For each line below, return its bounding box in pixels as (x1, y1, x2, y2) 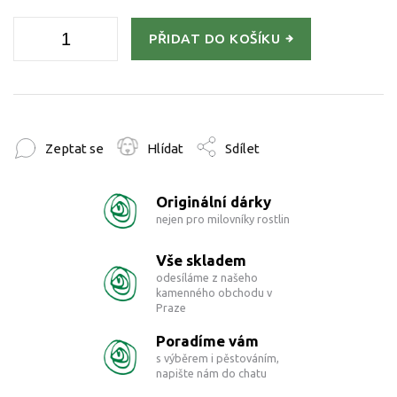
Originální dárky (156, 193, 271, 211)
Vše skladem (156, 251, 246, 269)
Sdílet (225, 141, 260, 157)
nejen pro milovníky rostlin (156, 213, 290, 226)
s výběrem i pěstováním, (156, 351, 279, 364)
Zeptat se (45, 141, 104, 157)
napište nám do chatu (156, 366, 267, 379)
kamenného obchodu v (156, 285, 272, 299)
